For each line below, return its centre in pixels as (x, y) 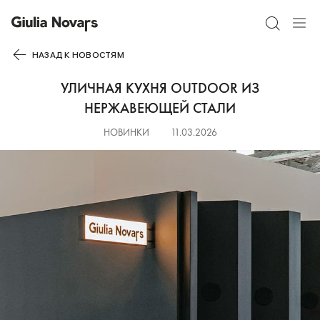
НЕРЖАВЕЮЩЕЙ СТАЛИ (160, 108)
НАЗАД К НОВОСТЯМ (78, 55)
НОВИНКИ (126, 132)
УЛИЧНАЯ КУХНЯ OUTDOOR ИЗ (160, 88)
